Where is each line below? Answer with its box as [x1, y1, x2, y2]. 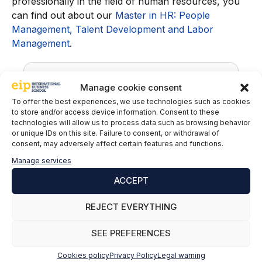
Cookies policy [57, 250, 109, 260]
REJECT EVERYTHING [85, 201, 177, 212]
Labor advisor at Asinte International [50, 195, 212, 207]
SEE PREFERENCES [91, 227, 171, 239]
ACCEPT [113, 175, 149, 186]
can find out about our [12, 9, 115, 22]
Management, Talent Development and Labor [12, 23, 213, 36]
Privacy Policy [109, 250, 157, 260]
